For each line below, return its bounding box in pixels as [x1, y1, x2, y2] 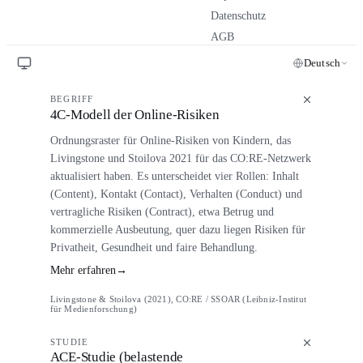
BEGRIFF [49, 94, 94, 105]
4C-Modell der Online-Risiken [49, 106, 220, 122]
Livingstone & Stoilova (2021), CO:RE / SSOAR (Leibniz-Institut [49, 293, 307, 304]
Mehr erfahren [49, 264, 116, 277]
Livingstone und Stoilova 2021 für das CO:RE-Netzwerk [49, 151, 311, 164]
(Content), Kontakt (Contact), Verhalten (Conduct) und [49, 186, 302, 200]
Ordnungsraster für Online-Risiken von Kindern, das [49, 133, 291, 147]
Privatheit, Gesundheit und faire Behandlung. [49, 240, 258, 254]
